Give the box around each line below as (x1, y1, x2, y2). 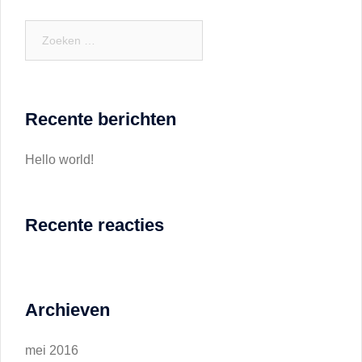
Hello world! (25, 153, 94, 166)
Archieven (25, 300, 110, 320)
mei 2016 (25, 343, 78, 357)
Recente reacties (25, 215, 164, 235)
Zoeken (24, 22, 63, 35)
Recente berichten (25, 109, 176, 129)
